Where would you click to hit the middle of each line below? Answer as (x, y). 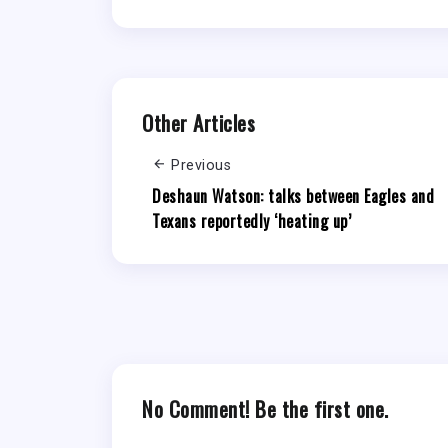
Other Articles (198, 123)
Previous (201, 166)
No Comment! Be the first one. (265, 408)
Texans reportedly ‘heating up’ (251, 220)
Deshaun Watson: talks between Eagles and (293, 195)
